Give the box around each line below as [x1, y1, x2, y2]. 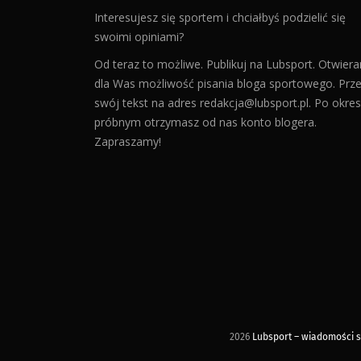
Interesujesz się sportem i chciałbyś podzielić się [94, 9, 346, 25]
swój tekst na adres [94, 94, 200, 110]
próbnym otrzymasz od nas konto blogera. [94, 114, 317, 130]
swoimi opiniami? [94, 28, 184, 44]
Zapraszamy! [94, 133, 161, 149]
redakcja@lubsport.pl [200, 94, 309, 110]
